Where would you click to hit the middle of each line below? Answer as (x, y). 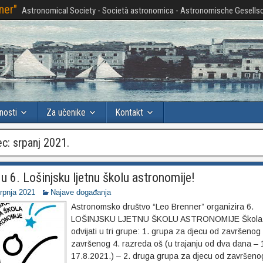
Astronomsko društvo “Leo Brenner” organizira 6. (162, 207)
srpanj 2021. (41, 143)
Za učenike (66, 112)
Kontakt (129, 112)
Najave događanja (81, 192)
